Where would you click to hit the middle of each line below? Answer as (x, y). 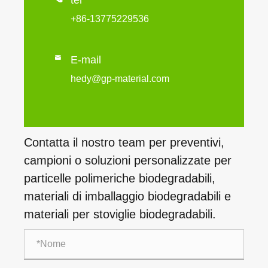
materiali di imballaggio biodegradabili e (127, 196)
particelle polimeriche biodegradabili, (120, 178)
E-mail (86, 60)
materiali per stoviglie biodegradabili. (120, 214)
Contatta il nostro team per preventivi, (124, 142)
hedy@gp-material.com (120, 78)
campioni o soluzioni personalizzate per (128, 160)
